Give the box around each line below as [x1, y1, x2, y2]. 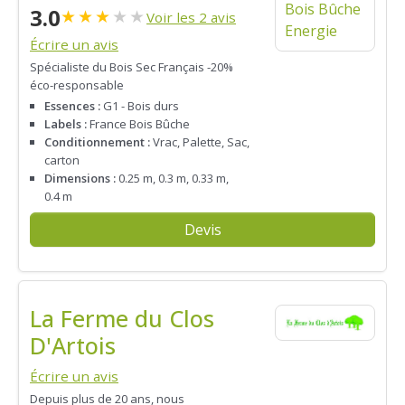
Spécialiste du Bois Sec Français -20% [30, 58, 233, 75]
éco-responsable [30, 76, 124, 93]
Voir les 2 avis [146, 7, 236, 26]
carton [44, 152, 80, 169]
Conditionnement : [44, 134, 150, 151]
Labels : [44, 116, 87, 133]
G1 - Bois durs [100, 98, 179, 115]
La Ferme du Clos [30, 302, 214, 334]
